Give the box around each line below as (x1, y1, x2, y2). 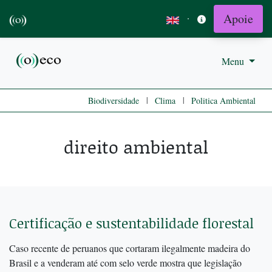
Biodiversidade (88, 95, 139, 107)
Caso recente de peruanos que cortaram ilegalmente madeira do (9, 242, 250, 255)
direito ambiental (64, 134, 208, 160)
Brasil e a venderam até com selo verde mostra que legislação (9, 256, 242, 270)
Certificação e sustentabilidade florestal (9, 214, 254, 233)
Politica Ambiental (191, 95, 256, 107)
